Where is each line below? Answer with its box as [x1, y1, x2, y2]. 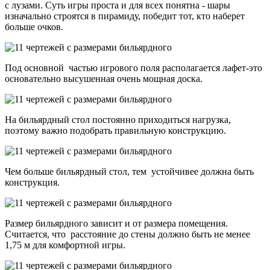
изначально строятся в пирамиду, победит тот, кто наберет [5, 10, 245, 21]
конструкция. [5, 177, 60, 187]
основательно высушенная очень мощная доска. [5, 73, 202, 84]
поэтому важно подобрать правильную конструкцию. [5, 125, 226, 136]
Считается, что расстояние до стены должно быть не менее [5, 228, 253, 239]
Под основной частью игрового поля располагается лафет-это [5, 62, 262, 73]
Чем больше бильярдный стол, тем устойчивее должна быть [5, 166, 254, 177]
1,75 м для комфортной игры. [5, 239, 125, 250]
